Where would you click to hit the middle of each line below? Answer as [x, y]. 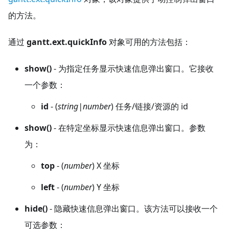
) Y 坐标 [106, 187]
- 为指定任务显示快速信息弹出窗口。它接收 [133, 69]
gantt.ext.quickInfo [67, 42]
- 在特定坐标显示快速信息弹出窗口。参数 [129, 128]
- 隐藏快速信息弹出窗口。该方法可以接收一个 [133, 209]
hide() [36, 209]
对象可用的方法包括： [149, 42]
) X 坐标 [106, 166]
